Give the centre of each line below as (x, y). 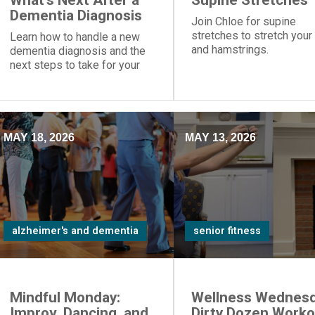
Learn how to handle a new (75, 37)
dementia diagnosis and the (77, 51)
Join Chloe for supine (243, 21)
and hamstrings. (230, 50)
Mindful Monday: (65, 297)
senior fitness (227, 231)
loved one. (35, 79)
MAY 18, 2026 (39, 137)
